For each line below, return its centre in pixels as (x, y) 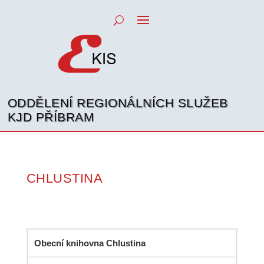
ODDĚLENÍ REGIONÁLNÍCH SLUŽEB (118, 103)
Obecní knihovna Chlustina (90, 243)
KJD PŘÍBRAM (51, 117)
